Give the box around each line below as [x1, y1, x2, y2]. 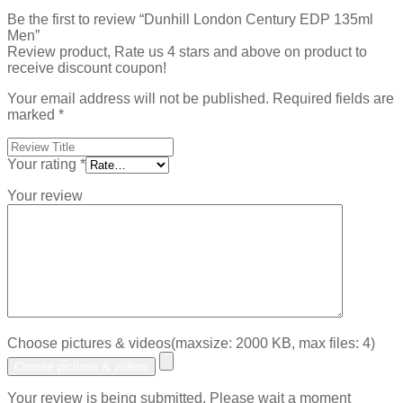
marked [7, 107, 58, 123]
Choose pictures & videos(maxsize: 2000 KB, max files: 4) [7, 336, 375, 352]
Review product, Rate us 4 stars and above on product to [7, 44, 367, 60]
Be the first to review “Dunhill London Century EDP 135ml [7, 12, 373, 28]
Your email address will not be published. [7, 91, 269, 107]
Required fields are [273, 91, 394, 107]
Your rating [7, 157, 80, 173]
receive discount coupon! [7, 60, 166, 76]
